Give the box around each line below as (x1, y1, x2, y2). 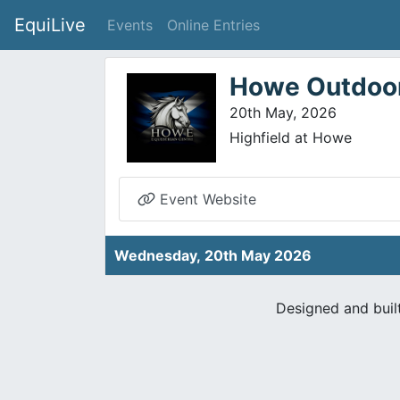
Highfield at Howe (229, 129, 352, 146)
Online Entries (167, 16, 260, 34)
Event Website (155, 190, 256, 208)
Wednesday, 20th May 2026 (114, 246, 312, 264)
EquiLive (14, 14, 86, 36)
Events (107, 16, 153, 34)
